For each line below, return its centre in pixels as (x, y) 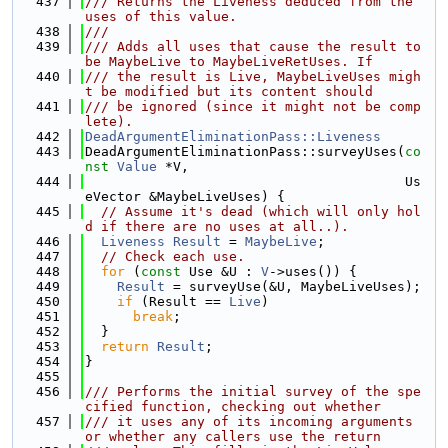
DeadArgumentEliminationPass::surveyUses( (245, 151)
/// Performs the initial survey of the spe (253, 391)
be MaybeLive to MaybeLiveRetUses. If (229, 61)
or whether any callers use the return (233, 436)
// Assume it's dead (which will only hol (261, 211)
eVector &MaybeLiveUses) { (185, 196)
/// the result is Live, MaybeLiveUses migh (253, 76)
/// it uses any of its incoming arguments (249, 421)
